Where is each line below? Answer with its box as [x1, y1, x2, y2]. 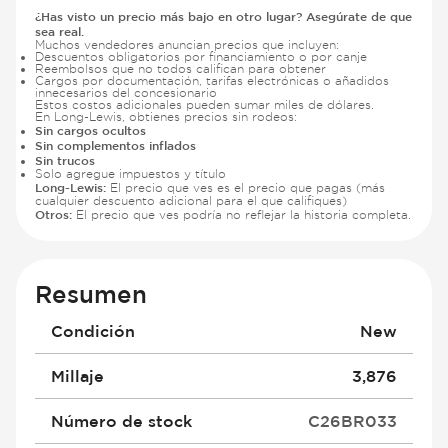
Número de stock [51, 411, 193, 430]
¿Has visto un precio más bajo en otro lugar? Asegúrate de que [35, 8, 413, 23]
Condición [51, 321, 136, 340]
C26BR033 [307, 411, 397, 430]
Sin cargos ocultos [35, 122, 147, 137]
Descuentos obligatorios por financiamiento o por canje [35, 49, 368, 63]
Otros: [35, 206, 77, 221]
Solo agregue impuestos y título [35, 166, 227, 180]
